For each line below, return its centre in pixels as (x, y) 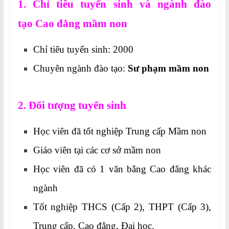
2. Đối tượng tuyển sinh (72, 106)
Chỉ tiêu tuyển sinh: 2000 (83, 50)
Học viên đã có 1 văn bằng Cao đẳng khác (122, 169)
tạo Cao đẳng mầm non (72, 24)
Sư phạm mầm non (168, 68)
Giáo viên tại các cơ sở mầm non (97, 150)
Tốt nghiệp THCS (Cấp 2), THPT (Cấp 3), (122, 207)
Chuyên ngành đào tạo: (80, 68)
